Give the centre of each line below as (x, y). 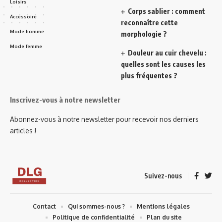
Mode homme (27, 31)
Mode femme (26, 46)
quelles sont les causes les (163, 64)
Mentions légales (163, 207)
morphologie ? (144, 34)
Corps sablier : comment (167, 11)
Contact (44, 207)
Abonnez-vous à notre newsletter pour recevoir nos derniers (104, 119)
